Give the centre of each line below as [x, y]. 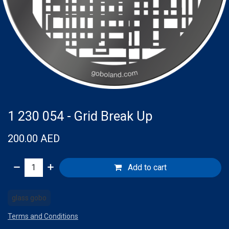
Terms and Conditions [43, 216]
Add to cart [146, 167]
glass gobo [29, 198]
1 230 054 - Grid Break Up [80, 116]
